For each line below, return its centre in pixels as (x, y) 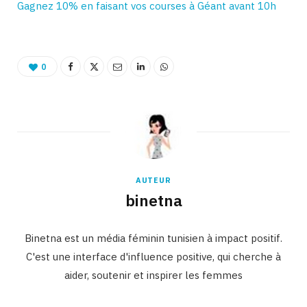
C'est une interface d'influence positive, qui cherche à (153, 257)
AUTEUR (153, 180)
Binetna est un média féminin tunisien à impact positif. (153, 238)
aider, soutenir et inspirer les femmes (153, 275)
